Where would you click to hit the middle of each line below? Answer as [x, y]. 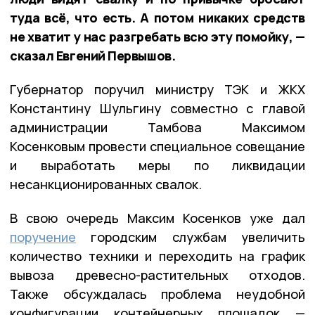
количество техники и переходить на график [157, 256]
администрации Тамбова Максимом [157, 128]
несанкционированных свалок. [106, 185]
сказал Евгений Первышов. [93, 56]
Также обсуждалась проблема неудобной [157, 294]
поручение [43, 237]
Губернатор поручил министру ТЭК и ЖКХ [157, 90]
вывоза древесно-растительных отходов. [157, 275]
